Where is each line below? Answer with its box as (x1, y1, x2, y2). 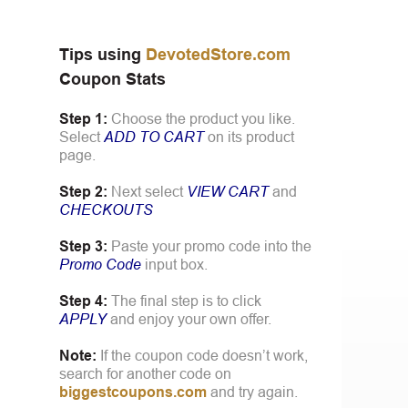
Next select (111, 184, 187, 199)
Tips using (59, 46, 146, 64)
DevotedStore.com (146, 46, 291, 64)
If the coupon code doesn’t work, (100, 348, 308, 363)
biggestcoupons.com (59, 384, 207, 400)
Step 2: (59, 184, 107, 199)
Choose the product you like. (111, 111, 295, 127)
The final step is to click (111, 293, 261, 309)
